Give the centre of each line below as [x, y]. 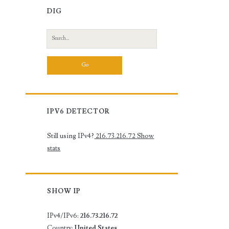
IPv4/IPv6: [64, 215]
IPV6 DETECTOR [78, 111]
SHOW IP [64, 191]
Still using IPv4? [71, 136]
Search [57, 35]
